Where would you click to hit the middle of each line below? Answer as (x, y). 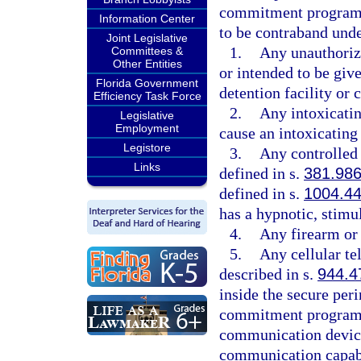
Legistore (147, 147)
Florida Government (147, 83)
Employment (147, 128)
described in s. (268, 274)
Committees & (147, 51)
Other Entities (147, 64)
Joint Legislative (147, 38)
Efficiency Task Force (147, 96)
